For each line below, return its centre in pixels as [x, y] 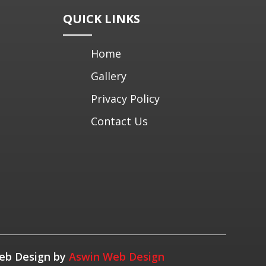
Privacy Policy [125, 98]
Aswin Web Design [116, 256]
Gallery [108, 76]
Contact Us [119, 121]
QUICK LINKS [101, 18]
